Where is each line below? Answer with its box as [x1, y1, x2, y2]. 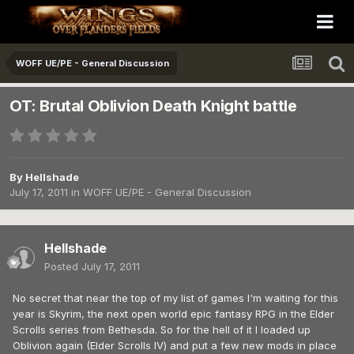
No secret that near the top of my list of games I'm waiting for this [13, 292, 338, 305]
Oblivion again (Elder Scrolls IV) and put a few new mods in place [13, 339, 337, 352]
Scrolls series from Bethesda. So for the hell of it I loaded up [13, 323, 311, 337]
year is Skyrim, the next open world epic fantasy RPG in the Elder [13, 307, 334, 321]
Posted [44, 260, 81, 273]
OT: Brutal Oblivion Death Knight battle [9, 96, 297, 116]
